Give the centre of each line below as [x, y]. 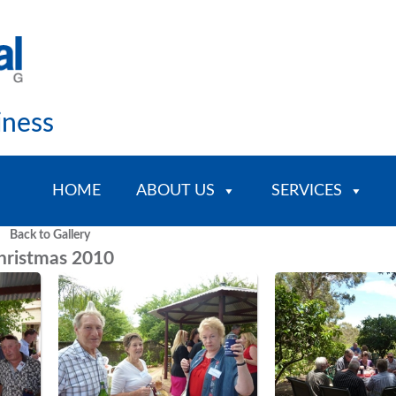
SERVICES [306, 191]
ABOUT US [175, 191]
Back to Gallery [49, 235]
